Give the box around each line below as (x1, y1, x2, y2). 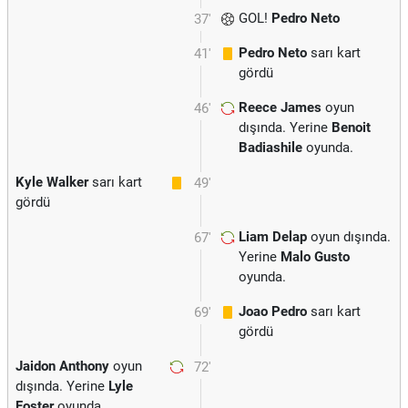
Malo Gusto (280, 249, 350, 265)
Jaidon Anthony (15, 358, 109, 374)
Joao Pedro (239, 303, 307, 320)
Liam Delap (239, 229, 307, 245)
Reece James (239, 99, 321, 116)
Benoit (331, 119, 371, 136)
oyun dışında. (307, 229, 391, 245)
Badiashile (239, 139, 302, 156)
